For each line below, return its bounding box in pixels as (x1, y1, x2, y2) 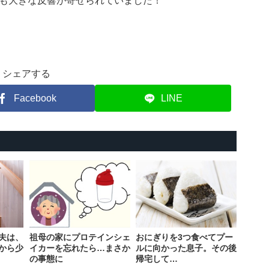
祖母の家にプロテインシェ (29, 232, 130, 243)
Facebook (13, 92, 56, 103)
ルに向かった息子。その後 (135, 243, 237, 253)
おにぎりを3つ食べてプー (135, 232, 233, 243)
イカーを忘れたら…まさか (29, 243, 130, 253)
